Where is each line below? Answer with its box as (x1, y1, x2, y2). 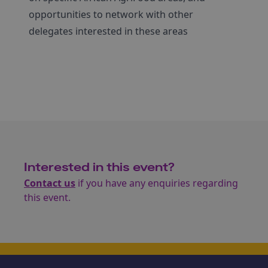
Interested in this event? (24, 160, 175, 175)
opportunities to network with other (29, 8, 193, 21)
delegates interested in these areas (29, 25, 188, 38)
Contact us (24, 176, 75, 190)
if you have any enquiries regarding (75, 176, 238, 190)
